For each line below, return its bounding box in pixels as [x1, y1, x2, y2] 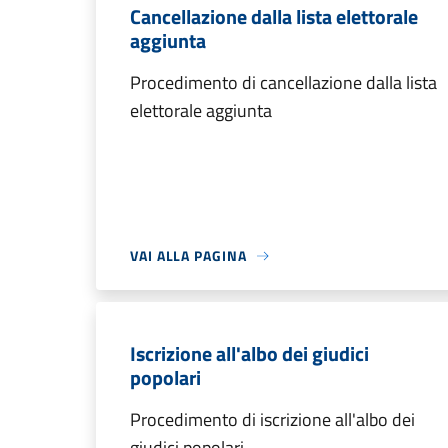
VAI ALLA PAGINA [130, 245, 247, 266]
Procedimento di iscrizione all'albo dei [130, 406, 415, 433]
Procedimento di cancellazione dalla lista [130, 69, 437, 96]
